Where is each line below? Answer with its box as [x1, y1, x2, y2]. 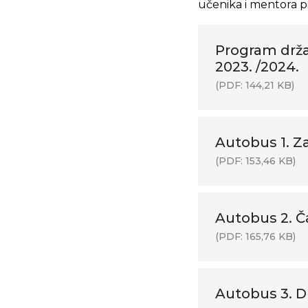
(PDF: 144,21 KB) [215, 79, 294, 91]
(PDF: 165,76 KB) [215, 230, 296, 243]
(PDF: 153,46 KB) [215, 155, 296, 167]
